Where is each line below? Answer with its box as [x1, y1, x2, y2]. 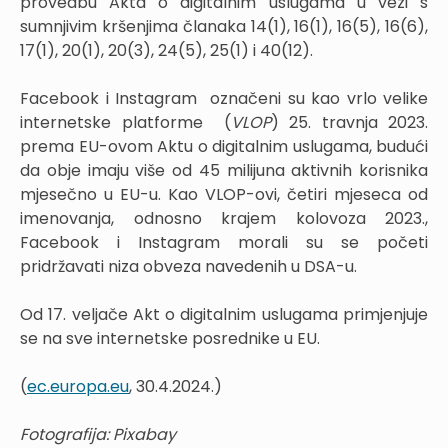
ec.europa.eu [27, 374, 129, 398]
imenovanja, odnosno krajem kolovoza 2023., [20, 206, 428, 230]
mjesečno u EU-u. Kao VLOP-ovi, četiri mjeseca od [20, 182, 428, 206]
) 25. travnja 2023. [270, 110, 428, 134]
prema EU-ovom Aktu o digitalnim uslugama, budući [20, 134, 428, 158]
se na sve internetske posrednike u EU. [20, 326, 320, 350]
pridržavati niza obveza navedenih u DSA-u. [20, 254, 357, 278]
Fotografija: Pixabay [20, 422, 176, 446]
